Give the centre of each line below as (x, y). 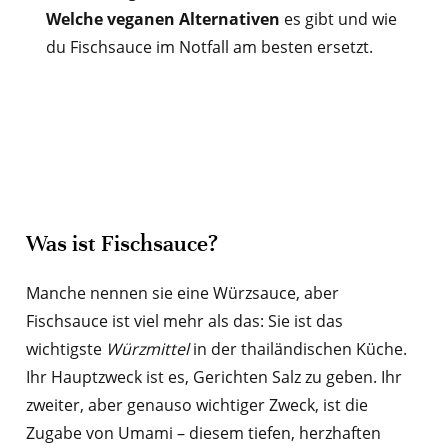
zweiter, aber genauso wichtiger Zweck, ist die (196, 405)
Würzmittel (147, 349)
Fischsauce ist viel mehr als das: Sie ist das (184, 321)
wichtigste (65, 349)
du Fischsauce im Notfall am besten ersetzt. (209, 47)
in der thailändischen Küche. (297, 349)
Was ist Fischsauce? (121, 244)
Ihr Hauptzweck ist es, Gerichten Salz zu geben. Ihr (213, 377)
